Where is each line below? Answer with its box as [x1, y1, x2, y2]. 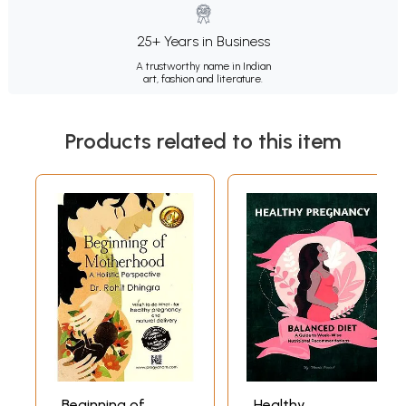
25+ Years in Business [136, 32, 270, 50]
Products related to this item [65, 127, 341, 154]
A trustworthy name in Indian [135, 59, 271, 72]
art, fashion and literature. [143, 72, 263, 85]
